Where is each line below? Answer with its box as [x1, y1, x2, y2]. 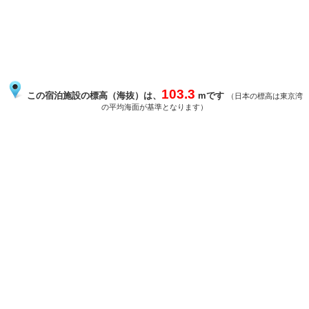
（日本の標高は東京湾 [227, 92, 303, 101]
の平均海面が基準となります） [101, 103, 208, 112]
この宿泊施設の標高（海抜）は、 [24, 90, 161, 101]
